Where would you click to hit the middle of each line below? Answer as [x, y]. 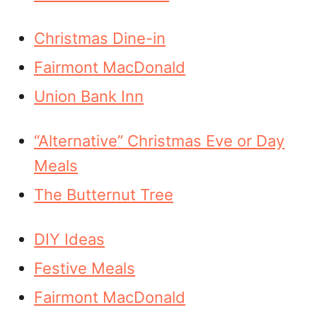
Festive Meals [85, 268]
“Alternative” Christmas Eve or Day [159, 141]
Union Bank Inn [89, 96]
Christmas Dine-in [100, 38]
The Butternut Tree [104, 195]
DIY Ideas [69, 239]
